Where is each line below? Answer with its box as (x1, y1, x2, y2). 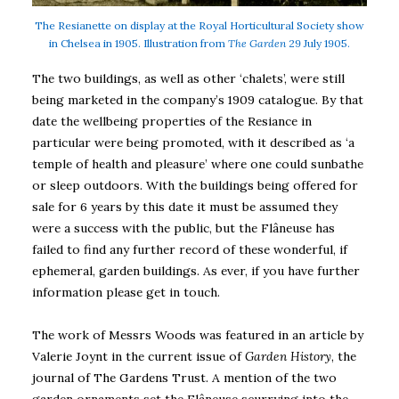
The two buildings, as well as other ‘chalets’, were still (32, 69, 345, 86)
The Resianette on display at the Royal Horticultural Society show (35, 18, 364, 32)
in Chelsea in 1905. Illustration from (49, 36, 228, 50)
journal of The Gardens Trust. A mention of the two (32, 370, 337, 387)
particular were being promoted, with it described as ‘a (32, 134, 354, 151)
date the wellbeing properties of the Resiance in (32, 112, 312, 129)
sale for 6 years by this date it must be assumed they (32, 198, 338, 215)
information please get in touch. (32, 283, 220, 300)
